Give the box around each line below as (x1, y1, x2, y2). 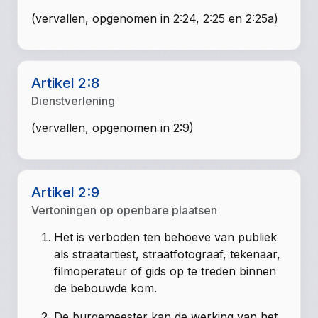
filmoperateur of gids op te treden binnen (54, 263, 277, 278)
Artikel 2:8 (31, 74, 100, 92)
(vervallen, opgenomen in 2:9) (31, 120, 194, 135)
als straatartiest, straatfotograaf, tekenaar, (54, 246, 281, 261)
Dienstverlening (31, 93, 116, 108)
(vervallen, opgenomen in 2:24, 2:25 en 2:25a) (31, 11, 279, 26)
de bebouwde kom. (54, 280, 158, 295)
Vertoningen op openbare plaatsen (31, 202, 218, 217)
